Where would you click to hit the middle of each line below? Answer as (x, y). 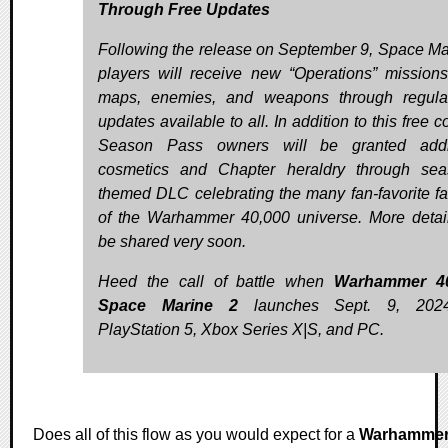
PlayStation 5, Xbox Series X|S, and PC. (241, 329)
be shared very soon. (172, 241)
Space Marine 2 (168, 305)
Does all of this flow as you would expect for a (196, 434)
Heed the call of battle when (216, 281)
